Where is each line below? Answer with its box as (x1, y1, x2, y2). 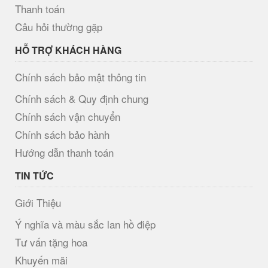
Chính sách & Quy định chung (15, 91, 148, 106)
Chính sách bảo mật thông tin (15, 69, 146, 85)
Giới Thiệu (15, 195, 61, 211)
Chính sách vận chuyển (15, 109, 120, 124)
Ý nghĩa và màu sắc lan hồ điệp (15, 217, 156, 232)
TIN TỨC (15, 169, 54, 183)
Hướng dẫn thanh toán (15, 145, 114, 160)
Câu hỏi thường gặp (15, 19, 102, 35)
